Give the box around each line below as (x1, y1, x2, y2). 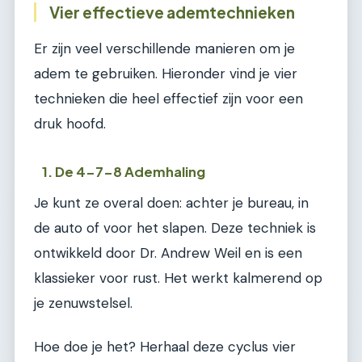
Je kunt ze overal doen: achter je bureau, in (34, 194, 309, 213)
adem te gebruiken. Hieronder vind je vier (34, 64, 297, 82)
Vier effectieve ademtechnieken (49, 2, 295, 23)
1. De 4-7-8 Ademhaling (42, 163, 206, 181)
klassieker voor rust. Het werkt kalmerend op (34, 269, 322, 288)
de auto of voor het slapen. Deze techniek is (34, 219, 316, 238)
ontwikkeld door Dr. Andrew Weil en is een (34, 244, 302, 263)
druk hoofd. (34, 114, 106, 133)
